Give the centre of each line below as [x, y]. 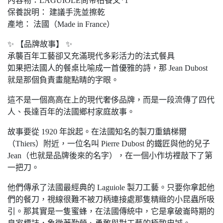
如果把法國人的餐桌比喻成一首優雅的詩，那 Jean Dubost [108, 68]
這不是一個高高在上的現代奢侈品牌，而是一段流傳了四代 [111, 100]
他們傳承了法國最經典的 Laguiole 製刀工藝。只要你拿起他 [111, 187]
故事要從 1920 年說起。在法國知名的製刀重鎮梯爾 [97, 132]
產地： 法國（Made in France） [61, 24]
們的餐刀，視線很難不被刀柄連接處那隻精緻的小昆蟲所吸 [111, 199]
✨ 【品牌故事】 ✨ [40, 44]
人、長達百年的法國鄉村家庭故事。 [71, 112]
